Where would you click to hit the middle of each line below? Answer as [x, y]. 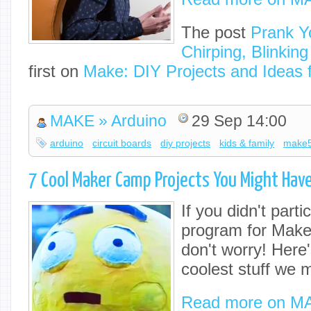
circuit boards [122, 143]
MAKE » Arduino [109, 121]
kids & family [247, 143]
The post [216, 32]
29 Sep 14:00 [239, 121]
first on [56, 71]
